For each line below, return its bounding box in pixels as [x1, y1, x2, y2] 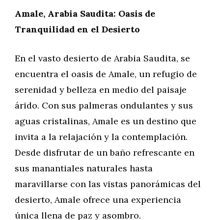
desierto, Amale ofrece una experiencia [15, 194, 181, 205]
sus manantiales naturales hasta [15, 163, 153, 174]
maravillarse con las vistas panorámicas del [15, 178, 201, 190]
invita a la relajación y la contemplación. [15, 131, 188, 142]
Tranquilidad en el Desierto [15, 24, 140, 35]
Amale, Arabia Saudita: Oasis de [15, 8, 155, 19]
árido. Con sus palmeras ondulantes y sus [15, 100, 193, 111]
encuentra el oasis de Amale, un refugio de [15, 68, 197, 80]
